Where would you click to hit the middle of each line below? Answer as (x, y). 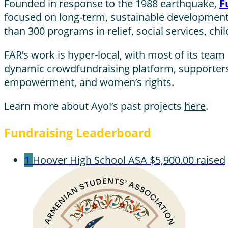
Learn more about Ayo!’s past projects (94, 106)
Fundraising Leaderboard (78, 133)
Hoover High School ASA (90, 160)
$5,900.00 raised (188, 160)
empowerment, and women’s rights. (89, 82)
